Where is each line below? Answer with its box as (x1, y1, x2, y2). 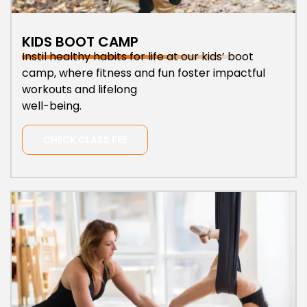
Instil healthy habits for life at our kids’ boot (22, 49, 254, 65)
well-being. (22, 98, 82, 114)
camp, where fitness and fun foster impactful (22, 65, 265, 82)
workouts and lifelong (22, 82, 137, 98)
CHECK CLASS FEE (43, 133, 127, 147)
